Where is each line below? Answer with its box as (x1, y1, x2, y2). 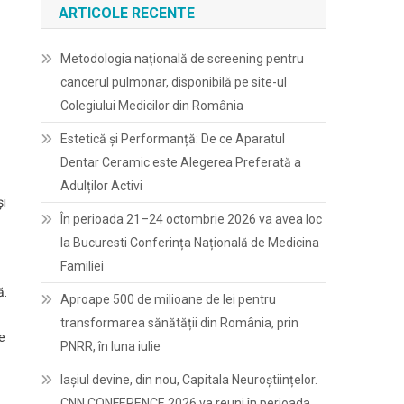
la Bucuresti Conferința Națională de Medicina (60, 235, 320, 250)
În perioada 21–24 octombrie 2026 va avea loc (60, 212, 323, 226)
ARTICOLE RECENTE (59, 5, 196, 22)
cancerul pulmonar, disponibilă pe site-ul (60, 75, 288, 89)
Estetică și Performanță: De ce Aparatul (60, 132, 286, 146)
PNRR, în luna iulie (60, 339, 161, 353)
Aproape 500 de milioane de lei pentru (60, 292, 277, 307)
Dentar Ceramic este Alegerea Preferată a (60, 155, 302, 170)
